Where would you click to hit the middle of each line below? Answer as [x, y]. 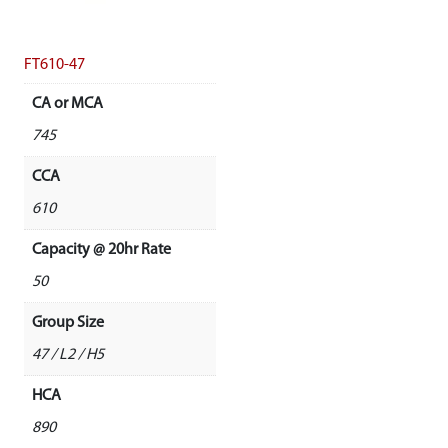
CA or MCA [67, 103]
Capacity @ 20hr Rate [101, 249]
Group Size [68, 322]
